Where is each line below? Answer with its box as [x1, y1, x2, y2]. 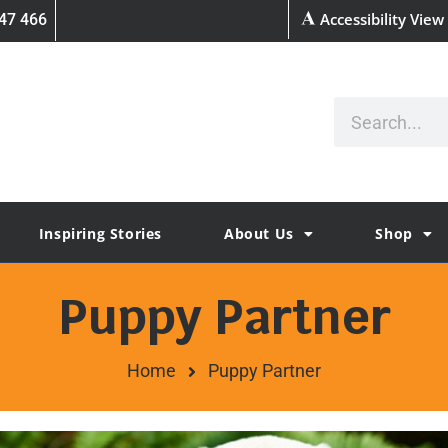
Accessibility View [315, 9, 444, 29]
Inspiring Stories [38, 224, 163, 243]
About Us [224, 224, 294, 243]
